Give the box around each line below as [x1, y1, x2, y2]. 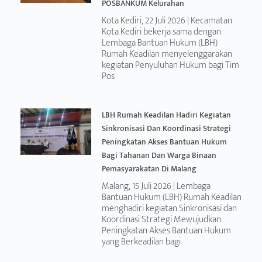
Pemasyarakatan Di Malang [101, 161, 196, 175]
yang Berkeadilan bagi [101, 233, 181, 250]
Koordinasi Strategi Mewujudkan [101, 211, 221, 227]
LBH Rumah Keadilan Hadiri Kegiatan [101, 108, 231, 122]
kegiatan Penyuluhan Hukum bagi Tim [101, 57, 239, 73]
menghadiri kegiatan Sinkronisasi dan [101, 200, 237, 216]
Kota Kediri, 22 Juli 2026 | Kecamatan [101, 12, 232, 29]
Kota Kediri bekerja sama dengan [101, 23, 221, 40]
